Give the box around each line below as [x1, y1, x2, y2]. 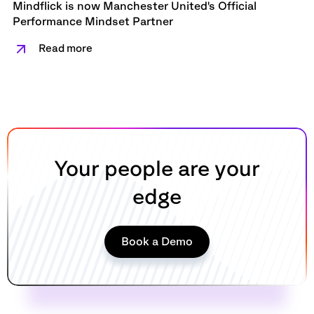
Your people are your [54, 156, 260, 182]
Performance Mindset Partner [13, 14, 173, 29]
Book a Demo [121, 234, 193, 249]
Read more [36, 41, 93, 55]
